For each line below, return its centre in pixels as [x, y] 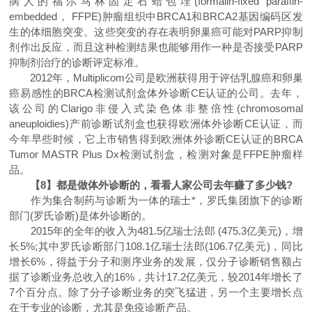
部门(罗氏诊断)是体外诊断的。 [81, 216]
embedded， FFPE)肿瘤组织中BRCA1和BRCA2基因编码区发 [156, 16]
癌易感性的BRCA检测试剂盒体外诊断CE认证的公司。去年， [156, 93]
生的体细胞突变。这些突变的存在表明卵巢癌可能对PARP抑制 [156, 32]
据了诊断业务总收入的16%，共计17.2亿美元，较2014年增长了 [156, 277]
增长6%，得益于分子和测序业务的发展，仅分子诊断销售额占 [156, 262]
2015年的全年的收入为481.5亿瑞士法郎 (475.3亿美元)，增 [156, 231]
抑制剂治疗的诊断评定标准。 [77, 62]
